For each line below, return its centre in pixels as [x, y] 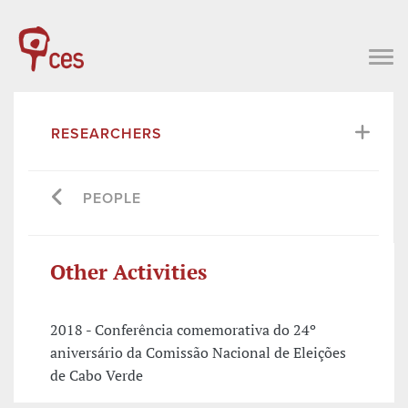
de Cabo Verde [97, 376]
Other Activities [128, 271]
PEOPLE [112, 198]
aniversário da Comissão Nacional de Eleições [198, 353]
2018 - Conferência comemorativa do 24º [183, 330]
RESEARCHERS [107, 133]
